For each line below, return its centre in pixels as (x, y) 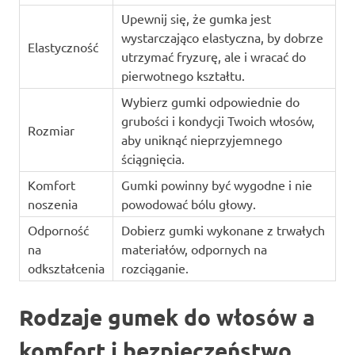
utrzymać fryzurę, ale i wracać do (213, 57)
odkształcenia (66, 268)
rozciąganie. (155, 268)
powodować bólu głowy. (188, 204)
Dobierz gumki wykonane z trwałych (223, 230)
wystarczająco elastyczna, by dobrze (222, 38)
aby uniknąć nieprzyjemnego (201, 140)
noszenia (52, 204)
